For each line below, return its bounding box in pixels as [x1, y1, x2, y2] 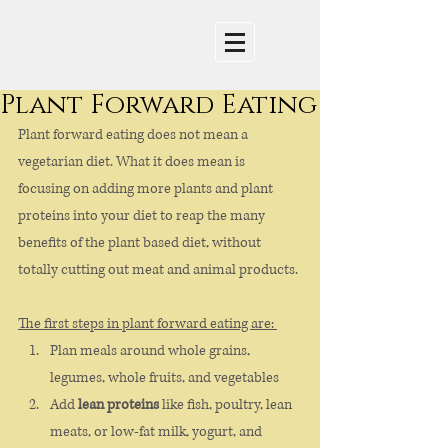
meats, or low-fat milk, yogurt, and [50, 422, 265, 441]
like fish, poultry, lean [159, 395, 295, 414]
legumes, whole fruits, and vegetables [50, 368, 279, 387]
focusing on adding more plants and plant [18, 179, 276, 198]
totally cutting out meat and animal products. [18, 260, 301, 279]
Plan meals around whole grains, [50, 341, 253, 360]
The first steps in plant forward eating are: [18, 314, 277, 333]
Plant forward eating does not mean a [18, 125, 251, 144]
